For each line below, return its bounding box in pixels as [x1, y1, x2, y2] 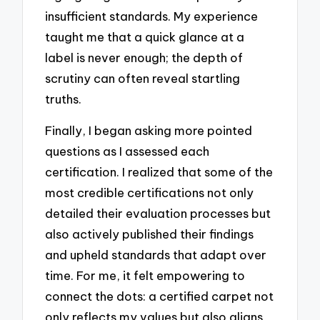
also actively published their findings [45, 226, 254, 242]
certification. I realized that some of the [45, 164, 274, 180]
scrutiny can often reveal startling [45, 70, 241, 86]
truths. [45, 91, 82, 106]
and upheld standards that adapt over [45, 247, 267, 263]
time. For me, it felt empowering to [45, 268, 246, 284]
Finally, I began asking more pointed [45, 123, 253, 139]
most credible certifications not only [45, 185, 254, 201]
